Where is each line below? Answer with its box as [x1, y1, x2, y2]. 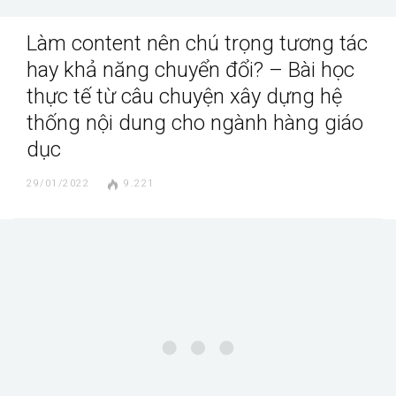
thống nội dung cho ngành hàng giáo [27, 110, 363, 136]
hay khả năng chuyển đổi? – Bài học [27, 57, 354, 83]
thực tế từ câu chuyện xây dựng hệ [27, 84, 342, 110]
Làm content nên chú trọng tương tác [27, 31, 368, 57]
